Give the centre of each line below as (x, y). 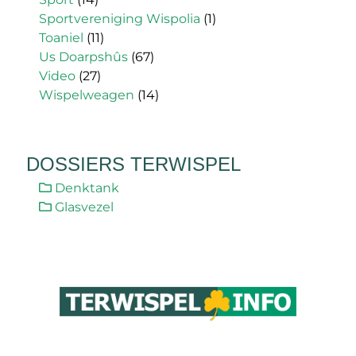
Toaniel (61, 38)
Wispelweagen (87, 95)
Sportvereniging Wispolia (120, 19)
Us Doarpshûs (83, 57)
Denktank (85, 188)
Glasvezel (83, 207)
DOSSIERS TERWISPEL (133, 164)
